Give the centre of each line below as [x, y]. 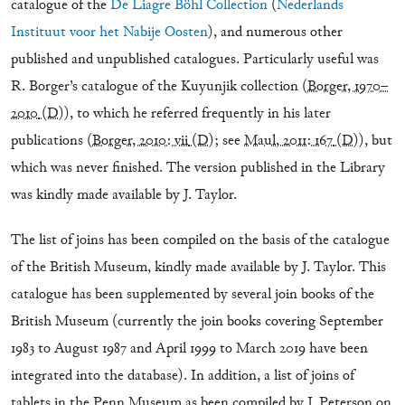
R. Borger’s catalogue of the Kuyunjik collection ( [159, 87]
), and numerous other [275, 33]
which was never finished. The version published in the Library [198, 168]
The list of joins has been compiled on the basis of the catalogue [200, 240]
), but [376, 141]
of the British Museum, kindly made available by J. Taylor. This [198, 268]
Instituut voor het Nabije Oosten [109, 33]
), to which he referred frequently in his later [198, 114]
